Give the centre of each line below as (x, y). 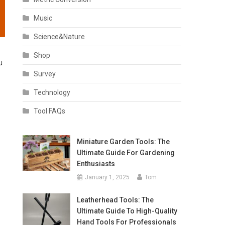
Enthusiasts (96, 164)
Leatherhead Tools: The (115, 200)
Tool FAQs (50, 111)
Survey (45, 74)
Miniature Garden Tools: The (123, 142)
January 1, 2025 (107, 177)
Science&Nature (60, 37)
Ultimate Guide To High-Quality (127, 211)
